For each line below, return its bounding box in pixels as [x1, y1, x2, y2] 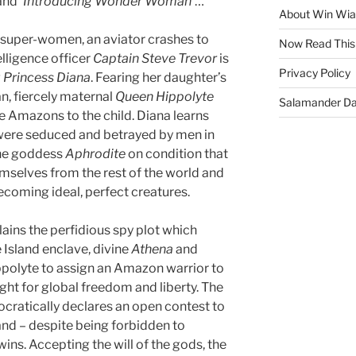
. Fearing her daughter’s [91, 69, 226, 85]
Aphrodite [65, 145, 126, 161]
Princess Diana [3, 69, 91, 85]
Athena [131, 241, 176, 257]
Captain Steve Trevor [93, 50, 219, 66]
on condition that [126, 145, 228, 161]
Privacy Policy [278, 65, 350, 79]
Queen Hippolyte [115, 88, 214, 104]
